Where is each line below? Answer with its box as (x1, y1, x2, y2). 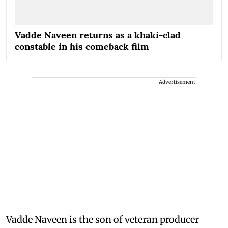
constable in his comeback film (15, 41, 149, 53)
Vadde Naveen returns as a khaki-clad (15, 29, 181, 41)
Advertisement (159, 79, 195, 86)
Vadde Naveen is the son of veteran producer (6, 214, 199, 226)
